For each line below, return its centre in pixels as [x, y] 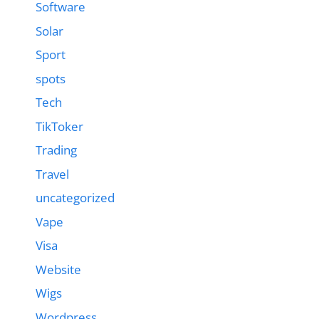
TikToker [59, 126]
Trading [56, 150]
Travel [52, 174]
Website [58, 269]
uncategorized [75, 198]
